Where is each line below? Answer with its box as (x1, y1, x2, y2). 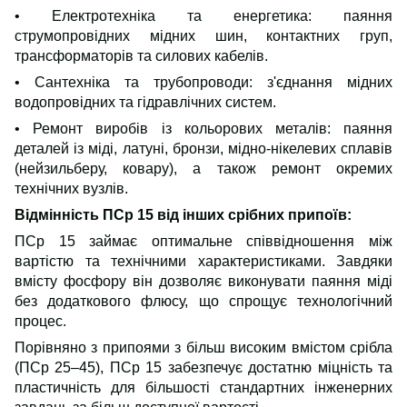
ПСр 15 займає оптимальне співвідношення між (15, 233, 392, 249)
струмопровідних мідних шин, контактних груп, (15, 27, 392, 44)
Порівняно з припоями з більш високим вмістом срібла (15, 339, 392, 355)
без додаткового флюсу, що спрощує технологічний (15, 293, 392, 309)
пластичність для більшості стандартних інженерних (15, 379, 392, 395)
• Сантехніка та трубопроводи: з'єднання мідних (15, 74, 392, 90)
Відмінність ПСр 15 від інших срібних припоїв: (15, 206, 352, 223)
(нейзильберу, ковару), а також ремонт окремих (15, 160, 392, 176)
